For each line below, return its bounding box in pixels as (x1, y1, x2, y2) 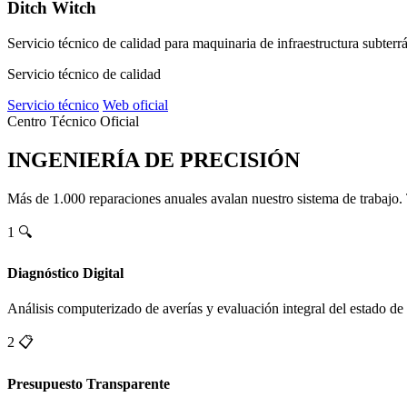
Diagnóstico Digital (7, 265, 124, 282)
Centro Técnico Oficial (7, 114, 139, 129)
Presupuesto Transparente (7, 375, 170, 392)
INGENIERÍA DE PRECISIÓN (7, 147, 300, 172)
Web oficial (103, 97, 168, 113)
